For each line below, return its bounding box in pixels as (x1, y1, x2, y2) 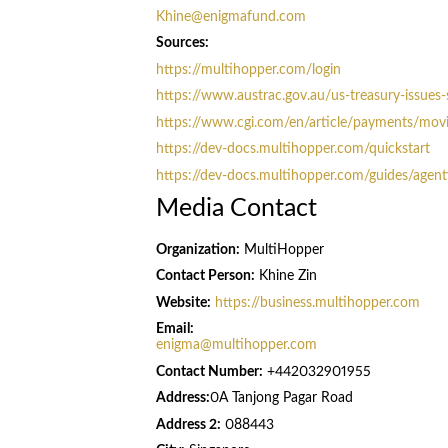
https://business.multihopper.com (214, 295, 420, 310)
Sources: (155, 36, 209, 51)
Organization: (155, 242, 240, 257)
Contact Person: (155, 269, 255, 284)
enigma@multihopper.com (155, 338, 317, 353)
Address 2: (155, 417, 221, 432)
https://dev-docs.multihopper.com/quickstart (155, 142, 430, 157)
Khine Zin (254, 269, 317, 284)
